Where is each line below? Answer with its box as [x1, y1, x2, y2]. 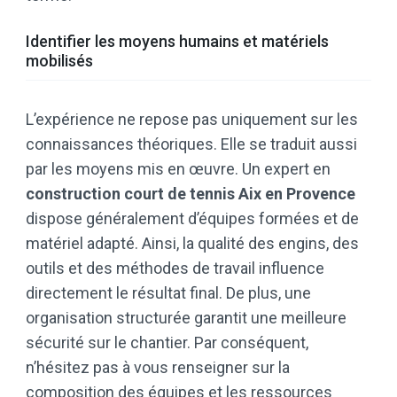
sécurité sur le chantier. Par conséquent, [26, 333, 308, 353]
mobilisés [26, 51, 93, 71]
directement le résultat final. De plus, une [26, 284, 311, 303]
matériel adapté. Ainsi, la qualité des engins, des [26, 234, 359, 253]
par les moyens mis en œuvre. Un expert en [26, 160, 331, 179]
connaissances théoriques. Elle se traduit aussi [26, 135, 357, 154]
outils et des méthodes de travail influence [26, 259, 324, 278]
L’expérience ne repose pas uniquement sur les [26, 110, 358, 129]
